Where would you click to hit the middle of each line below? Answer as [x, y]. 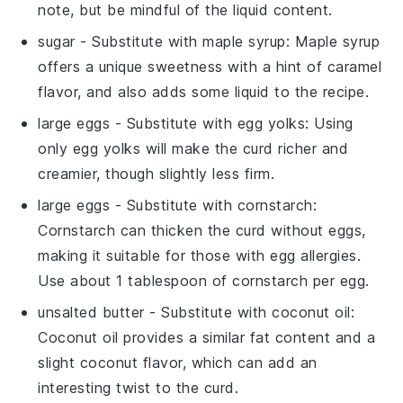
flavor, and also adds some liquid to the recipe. [204, 91]
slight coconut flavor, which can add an [178, 362]
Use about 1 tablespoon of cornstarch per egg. [204, 280]
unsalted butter [91, 312]
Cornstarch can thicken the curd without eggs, [202, 230]
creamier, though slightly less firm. [157, 173]
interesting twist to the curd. [139, 387]
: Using [329, 123]
